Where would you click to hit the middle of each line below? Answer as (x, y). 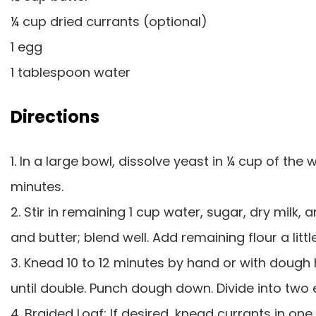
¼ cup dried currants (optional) (109, 22)
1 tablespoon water (71, 72)
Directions (55, 117)
